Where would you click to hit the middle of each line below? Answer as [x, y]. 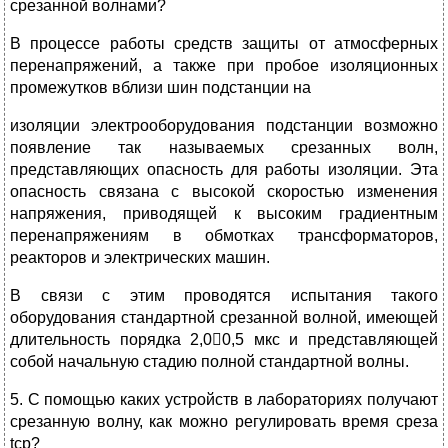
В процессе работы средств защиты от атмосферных [224, 43]
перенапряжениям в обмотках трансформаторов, [224, 235]
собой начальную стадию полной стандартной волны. [209, 361]
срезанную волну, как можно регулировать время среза [224, 421]
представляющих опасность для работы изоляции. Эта [224, 169]
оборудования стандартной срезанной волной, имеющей [224, 317]
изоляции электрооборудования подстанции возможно [224, 125]
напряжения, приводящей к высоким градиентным [224, 213]
